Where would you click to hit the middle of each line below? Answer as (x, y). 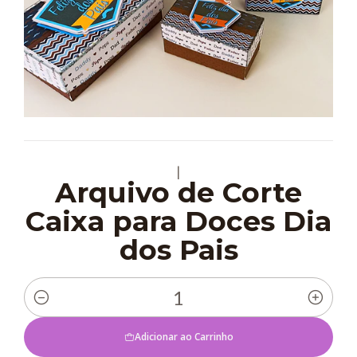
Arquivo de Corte (178, 192)
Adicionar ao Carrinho (184, 337)
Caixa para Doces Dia (178, 221)
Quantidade (61, 309)
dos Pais (178, 249)
